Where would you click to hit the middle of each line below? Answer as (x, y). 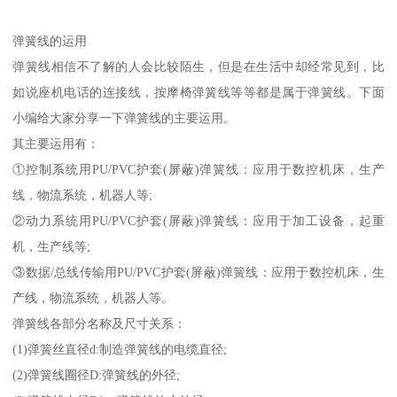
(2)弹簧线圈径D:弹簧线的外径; (97, 375)
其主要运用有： (56, 144)
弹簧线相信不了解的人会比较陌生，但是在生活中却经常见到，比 (198, 67)
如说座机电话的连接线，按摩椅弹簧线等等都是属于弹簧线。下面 (198, 93)
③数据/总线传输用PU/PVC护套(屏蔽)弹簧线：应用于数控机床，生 (198, 272)
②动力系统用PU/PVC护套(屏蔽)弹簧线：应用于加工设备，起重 (198, 221)
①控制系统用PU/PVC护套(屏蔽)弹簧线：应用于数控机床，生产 (198, 170)
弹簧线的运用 (50, 41)
